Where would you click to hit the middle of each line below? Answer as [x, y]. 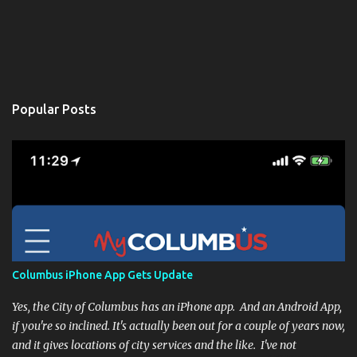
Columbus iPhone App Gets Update [102, 275]
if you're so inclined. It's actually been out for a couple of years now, [178, 326]
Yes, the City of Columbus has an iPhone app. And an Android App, [177, 307]
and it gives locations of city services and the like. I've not [154, 345]
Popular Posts [54, 109]
